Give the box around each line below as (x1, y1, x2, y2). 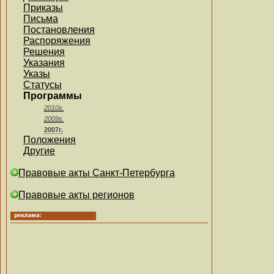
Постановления (23, 24, 95, 35)
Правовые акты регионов (18, 190, 135, 200)
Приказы (23, 2, 63, 13)
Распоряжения (23, 35, 91, 46)
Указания (23, 57, 65, 68)
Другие (23, 146, 55, 156)
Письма (23, 13, 58, 24)
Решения (23, 46, 65, 57)
